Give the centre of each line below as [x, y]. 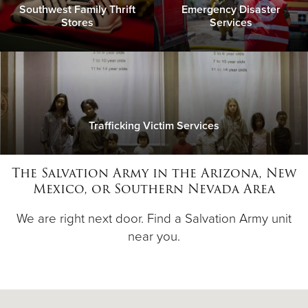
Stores [77, 23]
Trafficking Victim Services [154, 126]
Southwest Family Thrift [77, 10]
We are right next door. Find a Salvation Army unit [154, 219]
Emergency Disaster [231, 10]
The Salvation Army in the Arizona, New [154, 173]
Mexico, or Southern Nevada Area [154, 189]
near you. [154, 237]
